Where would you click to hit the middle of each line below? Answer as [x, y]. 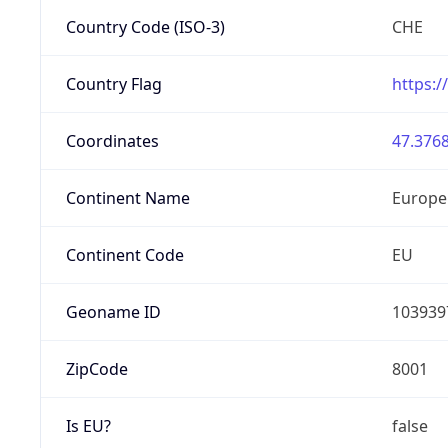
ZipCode [96, 368]
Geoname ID [113, 311]
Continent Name [127, 197]
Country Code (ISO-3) [145, 26]
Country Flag [113, 83]
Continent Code [124, 254]
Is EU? [88, 425]
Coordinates [112, 140]
